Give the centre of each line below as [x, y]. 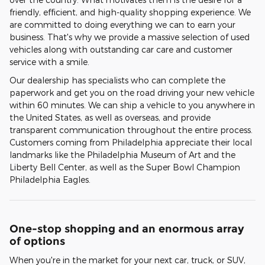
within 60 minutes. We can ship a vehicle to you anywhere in [132, 105]
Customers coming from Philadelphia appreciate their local [131, 143]
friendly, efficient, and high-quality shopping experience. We [130, 12]
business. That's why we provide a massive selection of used [130, 37]
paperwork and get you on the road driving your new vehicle [132, 93]
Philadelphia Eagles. [50, 180]
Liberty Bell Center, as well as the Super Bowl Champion [125, 167]
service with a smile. [49, 62]
